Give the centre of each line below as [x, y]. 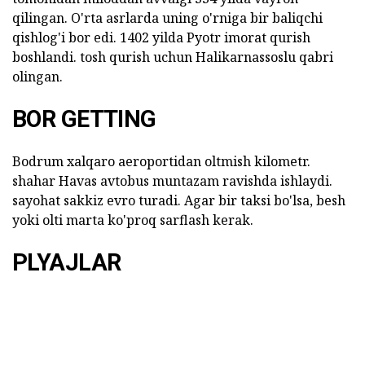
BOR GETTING [84, 119]
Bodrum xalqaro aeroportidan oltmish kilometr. [161, 161]
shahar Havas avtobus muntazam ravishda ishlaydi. [172, 180]
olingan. [37, 76]
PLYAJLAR [67, 262]
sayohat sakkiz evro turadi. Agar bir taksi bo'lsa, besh [179, 200]
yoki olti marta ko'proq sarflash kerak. [133, 220]
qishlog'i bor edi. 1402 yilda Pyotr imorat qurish [161, 37]
